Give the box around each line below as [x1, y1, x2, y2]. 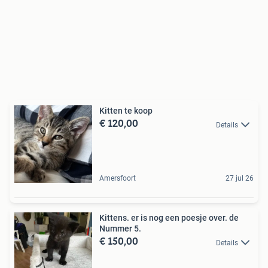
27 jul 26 [226, 174, 254, 183]
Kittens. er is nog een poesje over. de [99, 213, 239, 223]
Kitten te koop [99, 106, 153, 116]
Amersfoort [99, 174, 136, 183]
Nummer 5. [99, 224, 141, 234]
